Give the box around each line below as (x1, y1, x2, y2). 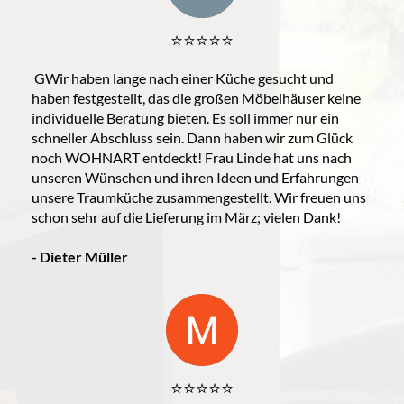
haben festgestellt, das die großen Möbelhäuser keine (32, 88, 361, 106)
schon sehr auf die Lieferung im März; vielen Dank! (32, 207, 341, 225)
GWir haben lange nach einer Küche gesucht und (32, 69, 334, 87)
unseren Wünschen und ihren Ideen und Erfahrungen (32, 168, 359, 186)
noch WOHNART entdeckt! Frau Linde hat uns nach (32, 148, 352, 166)
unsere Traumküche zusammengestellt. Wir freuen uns (32, 188, 366, 206)
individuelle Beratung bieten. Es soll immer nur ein (32, 108, 339, 126)
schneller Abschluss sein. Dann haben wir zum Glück (32, 128, 353, 146)
